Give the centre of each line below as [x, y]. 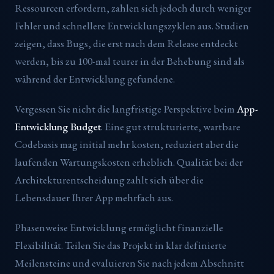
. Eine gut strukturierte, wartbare [171, 127]
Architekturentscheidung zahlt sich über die [109, 180]
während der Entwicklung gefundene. [95, 79]
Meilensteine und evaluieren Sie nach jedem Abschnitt [129, 263]
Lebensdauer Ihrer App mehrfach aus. [94, 198]
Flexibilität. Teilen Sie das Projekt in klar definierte [120, 245]
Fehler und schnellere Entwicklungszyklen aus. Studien [132, 26]
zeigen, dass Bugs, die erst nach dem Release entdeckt [126, 44]
